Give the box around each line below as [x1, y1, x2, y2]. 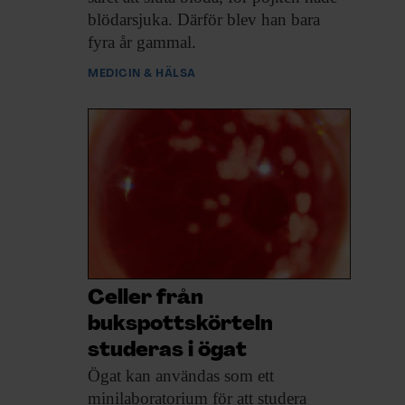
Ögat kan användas [88, 365, 220, 385]
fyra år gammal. [88, 32, 196, 52]
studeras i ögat [88, 340, 247, 362]
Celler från [88, 287, 203, 309]
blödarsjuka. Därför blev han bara [88, 9, 320, 29]
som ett [220, 365, 274, 385]
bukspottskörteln [88, 314, 273, 335]
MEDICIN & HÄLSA [88, 67, 196, 80]
